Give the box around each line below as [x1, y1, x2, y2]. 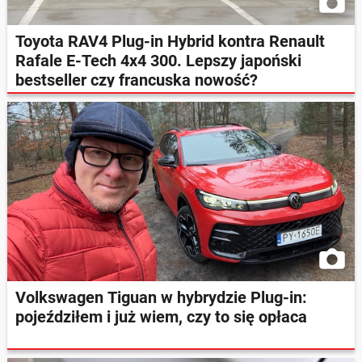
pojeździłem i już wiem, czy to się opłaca [15, 306, 307, 326]
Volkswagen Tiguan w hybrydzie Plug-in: [15, 287, 307, 307]
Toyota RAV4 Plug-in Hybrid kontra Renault [15, 32, 325, 52]
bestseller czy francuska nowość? [15, 70, 258, 90]
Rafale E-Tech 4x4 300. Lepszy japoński [15, 51, 301, 71]
